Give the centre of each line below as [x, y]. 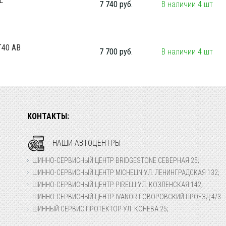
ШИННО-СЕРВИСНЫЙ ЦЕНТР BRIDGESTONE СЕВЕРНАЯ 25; [116, 160]
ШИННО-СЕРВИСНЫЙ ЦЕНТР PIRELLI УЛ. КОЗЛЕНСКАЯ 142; [118, 185]
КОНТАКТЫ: [48, 116]
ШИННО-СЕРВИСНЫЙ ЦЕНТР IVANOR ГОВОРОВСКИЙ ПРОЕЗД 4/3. [127, 197]
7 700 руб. [116, 52]
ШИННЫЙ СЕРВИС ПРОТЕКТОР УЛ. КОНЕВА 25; [100, 209]
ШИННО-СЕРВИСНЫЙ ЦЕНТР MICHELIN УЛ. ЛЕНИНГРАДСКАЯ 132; [126, 173]
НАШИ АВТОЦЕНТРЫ [87, 143]
